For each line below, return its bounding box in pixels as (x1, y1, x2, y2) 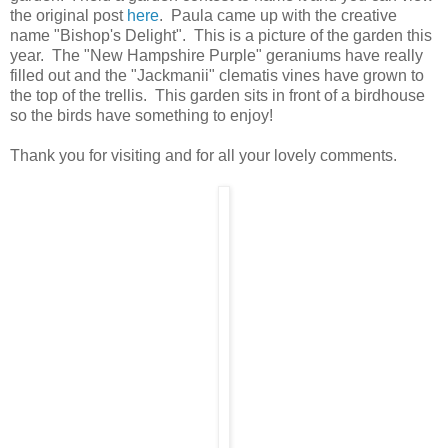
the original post (10, 7, 127, 25)
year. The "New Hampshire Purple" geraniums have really (10, 47, 423, 65)
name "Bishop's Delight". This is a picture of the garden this (10, 27, 432, 45)
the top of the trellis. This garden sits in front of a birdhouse (10, 87, 425, 105)
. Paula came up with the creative (159, 7, 397, 25)
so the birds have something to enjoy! (10, 107, 273, 125)
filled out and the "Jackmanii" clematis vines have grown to (10, 67, 424, 85)
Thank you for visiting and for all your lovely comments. (10, 147, 397, 165)
